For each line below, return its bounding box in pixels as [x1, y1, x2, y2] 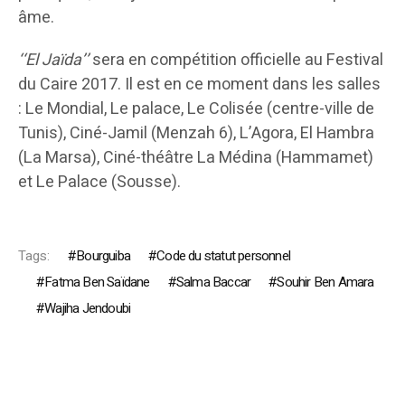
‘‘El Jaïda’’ [18, 48, 89, 72]
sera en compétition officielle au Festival [89, 48, 383, 72]
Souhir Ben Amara [277, 272, 374, 292]
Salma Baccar [175, 272, 251, 292]
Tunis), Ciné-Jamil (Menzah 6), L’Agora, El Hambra [18, 121, 374, 146]
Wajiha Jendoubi [44, 298, 131, 318]
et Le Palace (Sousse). [18, 170, 181, 194]
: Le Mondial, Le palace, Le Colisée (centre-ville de [18, 97, 374, 121]
